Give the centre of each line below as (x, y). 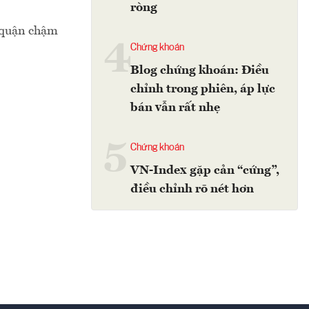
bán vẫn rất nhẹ (175, 108)
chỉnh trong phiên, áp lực (203, 89)
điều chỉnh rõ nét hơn (192, 189)
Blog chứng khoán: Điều (200, 70)
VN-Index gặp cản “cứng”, (205, 170)
